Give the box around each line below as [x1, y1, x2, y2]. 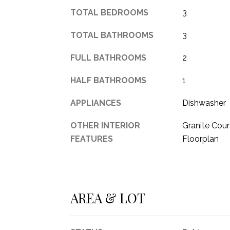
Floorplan [182, 134, 219, 144]
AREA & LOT [70, 188, 145, 207]
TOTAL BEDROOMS [70, 8, 148, 17]
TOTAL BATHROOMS [70, 30, 154, 40]
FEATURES [70, 134, 113, 144]
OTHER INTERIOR [70, 121, 140, 130]
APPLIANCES [70, 98, 121, 108]
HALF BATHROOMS [70, 75, 146, 85]
